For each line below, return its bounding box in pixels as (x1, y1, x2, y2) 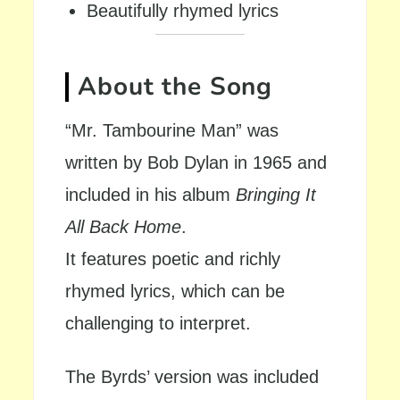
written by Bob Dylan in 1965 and (65, 153, 328, 172)
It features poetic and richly (65, 249, 281, 269)
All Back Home (65, 217, 182, 237)
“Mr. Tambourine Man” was (65, 121, 279, 140)
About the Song (78, 70, 273, 104)
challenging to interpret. (65, 313, 252, 333)
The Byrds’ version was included (65, 367, 320, 387)
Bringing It (236, 185, 317, 204)
